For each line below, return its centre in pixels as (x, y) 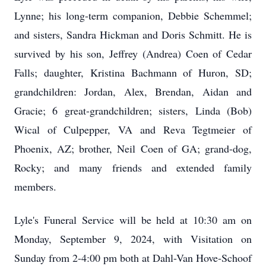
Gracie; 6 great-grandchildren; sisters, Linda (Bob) (133, 110)
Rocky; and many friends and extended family (133, 167)
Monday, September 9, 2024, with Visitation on (133, 239)
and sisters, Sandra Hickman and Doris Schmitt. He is (133, 34)
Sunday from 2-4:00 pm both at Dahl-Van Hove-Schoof (133, 258)
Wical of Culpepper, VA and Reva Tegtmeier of (133, 129)
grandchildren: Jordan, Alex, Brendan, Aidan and (133, 91)
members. (35, 186)
